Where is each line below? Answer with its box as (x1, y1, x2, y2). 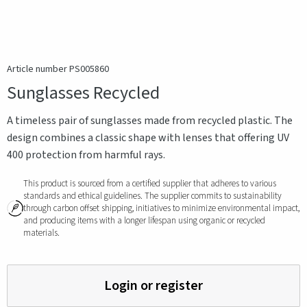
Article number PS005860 (7, 62, 109, 76)
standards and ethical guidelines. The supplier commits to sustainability (23, 190, 282, 202)
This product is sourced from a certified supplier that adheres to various (23, 177, 276, 190)
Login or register (104, 276, 203, 295)
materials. (23, 227, 60, 239)
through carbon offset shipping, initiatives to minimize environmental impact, (23, 202, 299, 214)
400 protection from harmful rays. (7, 147, 165, 162)
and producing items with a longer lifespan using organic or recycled (23, 214, 265, 227)
